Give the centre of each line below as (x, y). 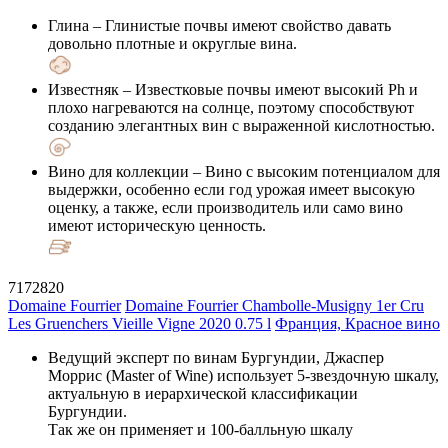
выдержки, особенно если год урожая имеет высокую (231, 189)
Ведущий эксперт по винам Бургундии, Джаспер (216, 357)
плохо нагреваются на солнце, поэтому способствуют (231, 107)
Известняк (83, 89)
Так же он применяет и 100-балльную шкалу (200, 429)
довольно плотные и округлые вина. (172, 43)
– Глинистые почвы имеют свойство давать (240, 25)
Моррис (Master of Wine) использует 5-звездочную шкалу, (243, 375)
